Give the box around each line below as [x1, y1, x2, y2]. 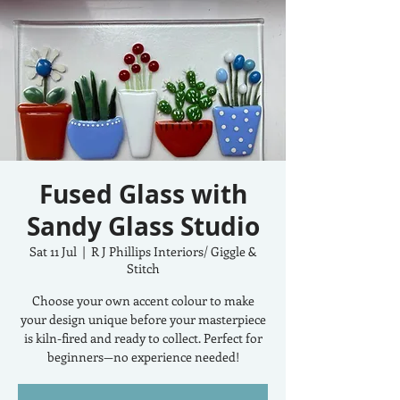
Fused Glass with [38, 177, 247, 212]
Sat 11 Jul [29, 243, 77, 260]
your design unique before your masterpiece [20, 311, 266, 328]
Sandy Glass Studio [26, 209, 260, 244]
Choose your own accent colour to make [31, 292, 254, 309]
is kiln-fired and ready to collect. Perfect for [23, 329, 262, 346]
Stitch [126, 260, 160, 277]
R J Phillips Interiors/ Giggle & [91, 243, 256, 260]
